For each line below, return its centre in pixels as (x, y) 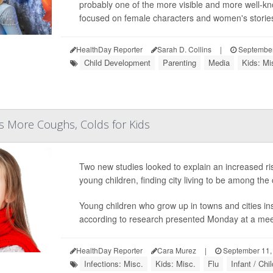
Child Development (117, 62)
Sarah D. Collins (184, 49)
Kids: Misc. (175, 264)
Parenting (179, 62)
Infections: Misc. (113, 264)
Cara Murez (176, 250)
